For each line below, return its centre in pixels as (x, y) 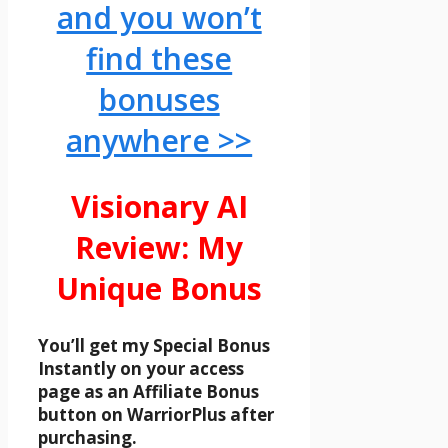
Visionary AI (159, 207)
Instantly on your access (141, 369)
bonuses (159, 100)
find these (159, 59)
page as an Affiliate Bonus (148, 392)
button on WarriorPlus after (156, 415)
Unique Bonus (159, 289)
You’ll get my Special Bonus (154, 346)
